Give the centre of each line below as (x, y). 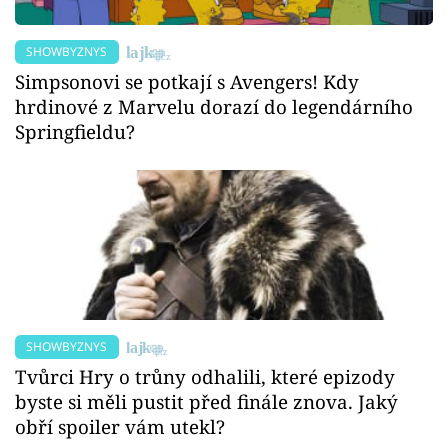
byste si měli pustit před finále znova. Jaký (206, 402)
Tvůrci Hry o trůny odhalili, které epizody (205, 377)
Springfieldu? (75, 131)
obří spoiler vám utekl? (120, 427)
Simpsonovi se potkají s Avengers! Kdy (187, 81)
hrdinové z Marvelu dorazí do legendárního (214, 106)
